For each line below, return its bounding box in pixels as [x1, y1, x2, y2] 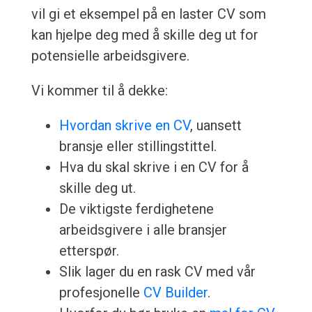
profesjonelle [58, 284, 143, 302]
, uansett [189, 117, 242, 134]
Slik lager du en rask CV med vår [58, 263, 256, 281]
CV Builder [143, 284, 208, 302]
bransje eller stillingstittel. [58, 138, 217, 155]
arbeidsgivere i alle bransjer [58, 221, 227, 239]
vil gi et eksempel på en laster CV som [31, 6, 266, 23]
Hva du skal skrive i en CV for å [58, 159, 249, 176]
